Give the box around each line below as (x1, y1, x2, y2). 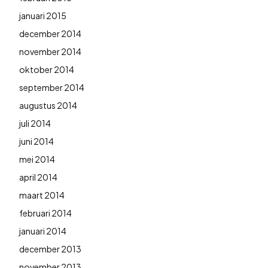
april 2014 (19, 171, 57, 182)
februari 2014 (19, 207, 72, 218)
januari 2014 (19, 225, 66, 236)
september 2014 (19, 81, 84, 93)
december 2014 (19, 28, 81, 39)
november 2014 (19, 45, 81, 57)
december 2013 (19, 243, 81, 254)
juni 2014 (19, 135, 54, 147)
